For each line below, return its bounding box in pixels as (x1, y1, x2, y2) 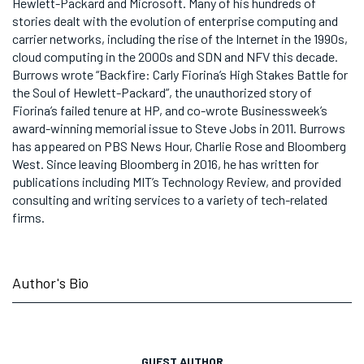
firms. (12, 210, 45, 225)
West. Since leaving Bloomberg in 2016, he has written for (12, 156, 318, 171)
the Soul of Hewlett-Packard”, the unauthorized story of (12, 84, 312, 100)
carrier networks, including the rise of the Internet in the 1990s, (12, 31, 348, 46)
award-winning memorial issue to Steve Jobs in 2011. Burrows (12, 120, 345, 136)
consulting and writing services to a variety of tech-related (12, 192, 327, 207)
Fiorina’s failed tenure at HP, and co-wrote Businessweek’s (12, 102, 327, 118)
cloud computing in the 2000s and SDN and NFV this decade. (12, 49, 338, 64)
